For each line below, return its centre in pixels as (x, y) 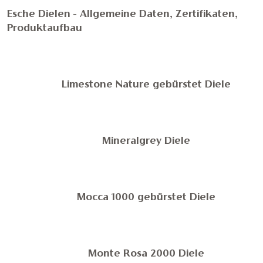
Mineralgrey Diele (146, 141)
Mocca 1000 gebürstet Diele (146, 198)
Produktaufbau (45, 29)
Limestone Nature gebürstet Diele (146, 85)
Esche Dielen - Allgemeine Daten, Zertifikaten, (122, 15)
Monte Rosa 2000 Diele (146, 254)
